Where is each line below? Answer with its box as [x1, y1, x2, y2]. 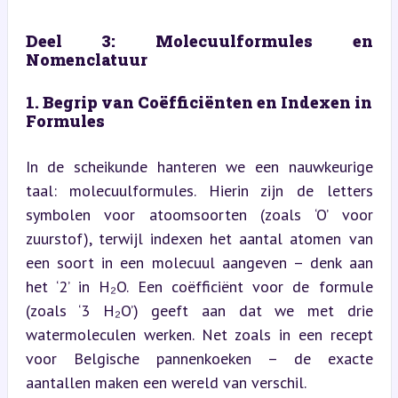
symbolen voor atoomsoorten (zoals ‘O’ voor [25, 203, 373, 225]
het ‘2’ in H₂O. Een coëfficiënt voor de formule [25, 275, 373, 297]
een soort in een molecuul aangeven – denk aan [25, 251, 373, 273]
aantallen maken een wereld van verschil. [25, 371, 306, 393]
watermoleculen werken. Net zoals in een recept [25, 323, 373, 345]
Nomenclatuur [25, 48, 147, 70]
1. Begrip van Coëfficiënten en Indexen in [25, 91, 373, 113]
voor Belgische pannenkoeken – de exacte [25, 347, 373, 369]
